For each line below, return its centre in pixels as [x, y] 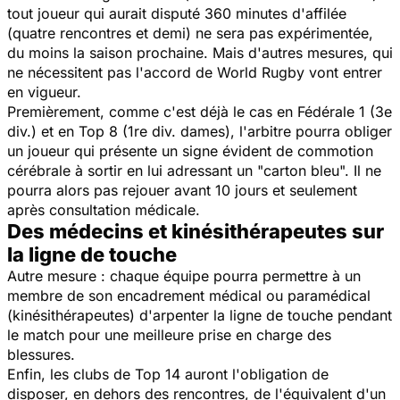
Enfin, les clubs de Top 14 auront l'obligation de [168, 374]
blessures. [41, 354]
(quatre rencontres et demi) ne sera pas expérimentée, [190, 33]
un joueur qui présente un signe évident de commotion [190, 150]
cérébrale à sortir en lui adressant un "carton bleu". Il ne [194, 170]
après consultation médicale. [104, 209]
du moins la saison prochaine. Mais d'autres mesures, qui [200, 52]
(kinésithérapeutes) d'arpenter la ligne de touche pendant [200, 315]
